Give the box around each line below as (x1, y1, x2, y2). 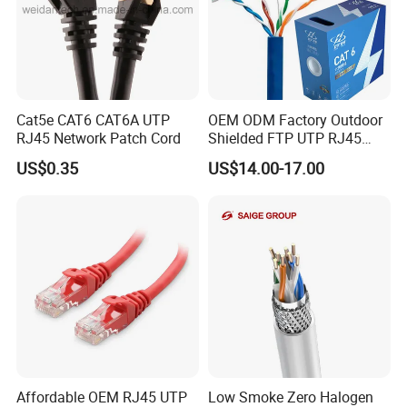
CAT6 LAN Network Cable (207, 145, 370, 166)
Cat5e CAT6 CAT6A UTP (16, 109, 96, 130)
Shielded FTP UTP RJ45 (207, 127, 362, 148)
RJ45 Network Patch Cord (16, 127, 182, 148)
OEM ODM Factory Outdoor (207, 109, 382, 130)
